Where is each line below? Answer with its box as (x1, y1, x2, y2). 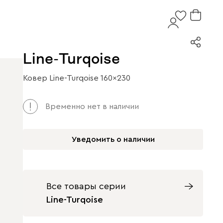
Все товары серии (46, 182, 126, 191)
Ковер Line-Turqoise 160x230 (23, 74, 130, 82)
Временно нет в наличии (45, 103, 139, 111)
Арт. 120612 (23, 80, 65, 88)
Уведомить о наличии (71, 135, 155, 143)
